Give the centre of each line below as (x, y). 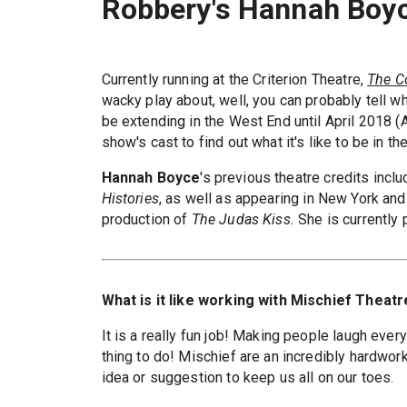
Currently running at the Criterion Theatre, (234, 79)
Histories (130, 199)
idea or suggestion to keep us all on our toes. (248, 377)
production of (146, 219)
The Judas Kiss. (245, 219)
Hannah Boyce (151, 178)
